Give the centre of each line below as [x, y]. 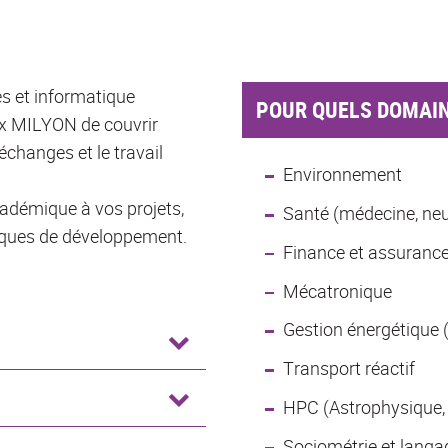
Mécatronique [337, 290]
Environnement [342, 174]
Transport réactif [348, 368]
